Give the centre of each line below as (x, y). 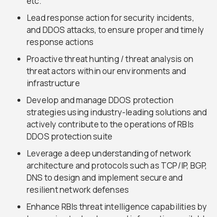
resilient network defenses (78, 190)
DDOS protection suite (70, 137)
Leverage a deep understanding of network (109, 154)
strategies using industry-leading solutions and (117, 112)
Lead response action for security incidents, (110, 18)
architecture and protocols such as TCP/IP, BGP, (117, 166)
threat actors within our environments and (107, 71)
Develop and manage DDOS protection (100, 100)
